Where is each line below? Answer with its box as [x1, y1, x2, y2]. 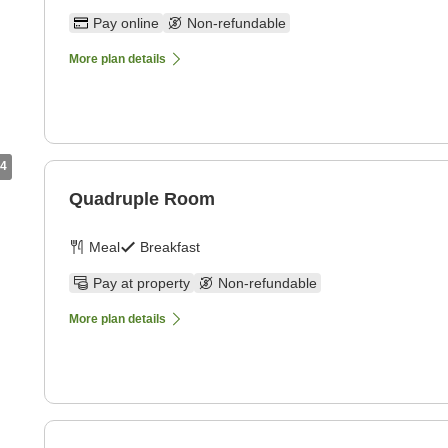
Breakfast [140, 239, 200, 256]
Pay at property [93, 275, 190, 292]
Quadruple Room [69, 189, 215, 210]
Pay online [93, 15, 159, 32]
